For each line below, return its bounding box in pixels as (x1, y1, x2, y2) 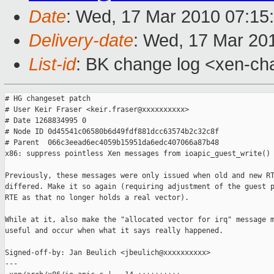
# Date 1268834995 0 (5, 116, 86, 125)
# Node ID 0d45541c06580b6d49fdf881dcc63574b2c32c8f (5, 127, 219, 136)
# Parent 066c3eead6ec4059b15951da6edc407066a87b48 (5, 138, 219, 147)
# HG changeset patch (5, 94, 91, 103)
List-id (29, 54, 76, 75)
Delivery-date (29, 31, 133, 51)
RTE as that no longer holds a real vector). (5, 193, 189, 202)
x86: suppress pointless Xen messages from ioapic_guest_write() (5, 149, 270, 158)
